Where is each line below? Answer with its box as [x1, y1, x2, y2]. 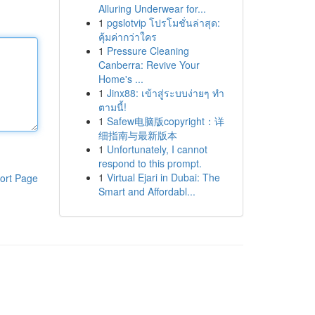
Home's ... [98, 72, 143, 86]
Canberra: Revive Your [98, 58, 200, 72]
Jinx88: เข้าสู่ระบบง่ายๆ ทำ [106, 86, 224, 100]
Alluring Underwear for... [98, 1, 206, 15]
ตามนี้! [98, 100, 127, 114]
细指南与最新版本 [98, 128, 177, 142]
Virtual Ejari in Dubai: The [106, 170, 220, 184]
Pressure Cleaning [106, 44, 189, 58]
